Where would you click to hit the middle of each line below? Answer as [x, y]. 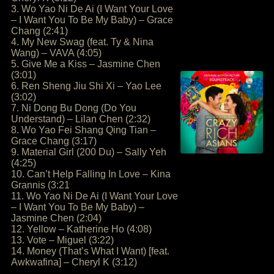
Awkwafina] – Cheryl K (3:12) [74, 262]
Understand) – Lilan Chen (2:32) [81, 119]
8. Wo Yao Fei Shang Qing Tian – [83, 130]
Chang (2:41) [39, 31]
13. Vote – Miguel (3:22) [62, 240]
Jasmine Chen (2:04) [56, 218]
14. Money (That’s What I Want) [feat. [90, 251]
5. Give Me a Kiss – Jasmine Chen [86, 64]
